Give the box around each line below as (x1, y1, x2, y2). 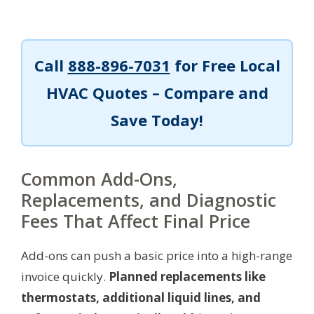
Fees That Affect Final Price (21, 208, 250, 233)
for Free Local (170, 54, 280, 76)
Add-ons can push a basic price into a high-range (21, 247, 292, 264)
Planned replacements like (109, 268, 266, 285)
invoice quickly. (21, 268, 109, 285)
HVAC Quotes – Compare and (46, 81, 268, 103)
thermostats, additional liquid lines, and (21, 289, 261, 306)
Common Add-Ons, (21, 166, 177, 191)
